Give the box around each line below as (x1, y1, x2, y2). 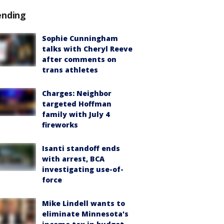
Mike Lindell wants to (42, 198, 125, 208)
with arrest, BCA (42, 154, 104, 163)
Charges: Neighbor (42, 88, 111, 98)
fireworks (42, 120, 78, 129)
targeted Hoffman (42, 99, 111, 108)
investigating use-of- (42, 164, 123, 174)
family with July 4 (42, 109, 109, 119)
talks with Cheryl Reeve (42, 44, 132, 53)
